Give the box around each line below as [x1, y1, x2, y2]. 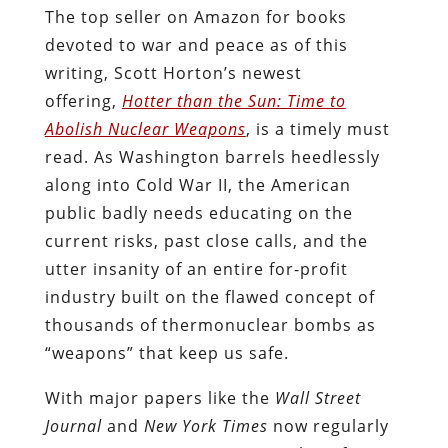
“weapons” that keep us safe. [44, 341, 289, 364]
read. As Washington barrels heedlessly [44, 145, 380, 168]
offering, [44, 89, 122, 112]
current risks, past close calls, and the [44, 229, 368, 252]
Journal [44, 414, 107, 437]
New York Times [143, 414, 268, 437]
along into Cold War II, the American [44, 173, 351, 196]
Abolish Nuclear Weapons [44, 117, 246, 140]
